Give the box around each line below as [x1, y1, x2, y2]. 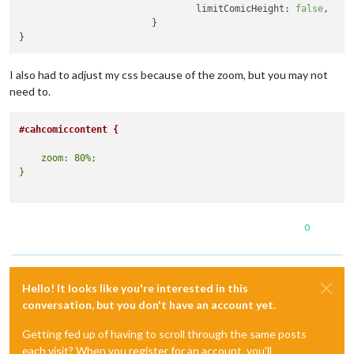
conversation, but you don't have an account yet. [22, 297, 276, 311]
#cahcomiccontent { [19, 123, 119, 135]
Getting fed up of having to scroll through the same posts [22, 326, 307, 341]
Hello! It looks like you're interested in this [22, 281, 248, 295]
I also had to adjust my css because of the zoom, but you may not [9, 68, 328, 82]
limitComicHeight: [196, 3, 291, 14]
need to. [9, 85, 51, 99]
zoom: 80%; [19, 152, 97, 164]
